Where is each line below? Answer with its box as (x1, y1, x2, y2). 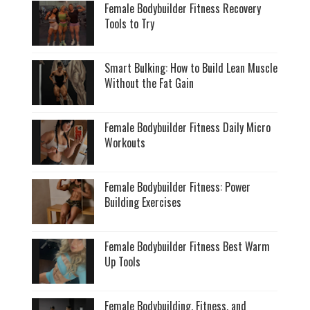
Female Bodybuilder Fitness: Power (104, 178, 251, 195)
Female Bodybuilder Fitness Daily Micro (104, 118, 271, 136)
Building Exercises (104, 193, 182, 210)
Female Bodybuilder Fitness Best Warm (104, 237, 271, 255)
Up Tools (104, 253, 141, 270)
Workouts (104, 134, 146, 151)
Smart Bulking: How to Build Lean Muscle (104, 59, 278, 76)
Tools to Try (104, 15, 155, 32)
